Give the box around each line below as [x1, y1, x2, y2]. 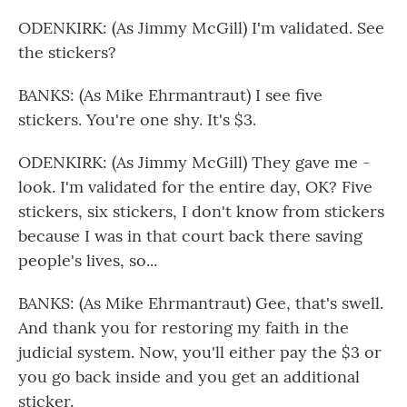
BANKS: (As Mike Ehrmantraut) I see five [18, 84, 323, 105]
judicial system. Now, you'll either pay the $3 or [18, 342, 382, 362]
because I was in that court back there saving [18, 225, 362, 246]
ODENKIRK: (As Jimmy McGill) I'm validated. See [18, 17, 384, 38]
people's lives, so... [18, 250, 157, 271]
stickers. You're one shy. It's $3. [18, 109, 256, 130]
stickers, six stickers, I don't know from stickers [18, 201, 384, 222]
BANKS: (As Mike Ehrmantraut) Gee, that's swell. [18, 293, 383, 313]
